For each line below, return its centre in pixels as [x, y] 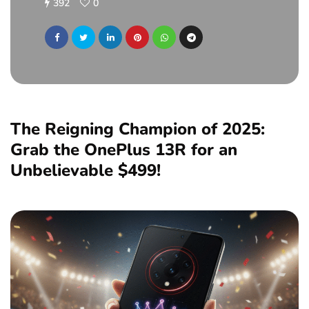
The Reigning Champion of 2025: [138, 129]
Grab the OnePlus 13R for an [124, 149]
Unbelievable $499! [86, 170]
